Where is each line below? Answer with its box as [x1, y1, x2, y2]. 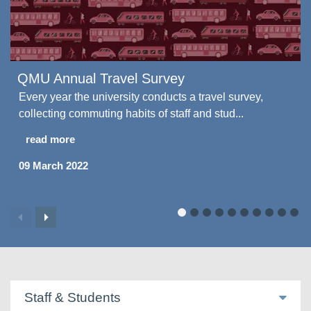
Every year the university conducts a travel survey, [19, 90, 263, 103]
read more [26, 133, 75, 145]
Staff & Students [24, 290, 121, 305]
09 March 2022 [19, 159, 88, 171]
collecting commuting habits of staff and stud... [19, 107, 244, 119]
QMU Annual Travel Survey [17, 70, 185, 86]
